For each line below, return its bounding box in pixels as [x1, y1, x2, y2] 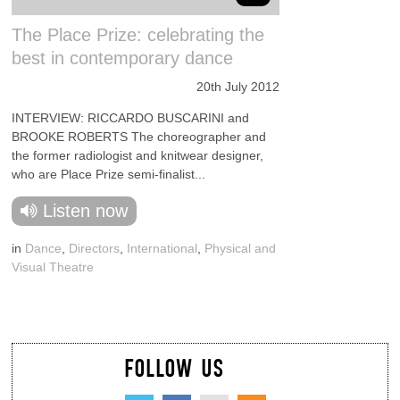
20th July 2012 [196, 79, 280, 94]
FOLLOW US [124, 352, 225, 382]
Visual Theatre [12, 260, 95, 274]
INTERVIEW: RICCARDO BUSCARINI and [12, 111, 250, 125]
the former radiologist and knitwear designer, [12, 148, 264, 162]
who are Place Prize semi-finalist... [12, 167, 206, 181]
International [127, 241, 198, 255]
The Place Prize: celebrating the [12, 25, 265, 45]
